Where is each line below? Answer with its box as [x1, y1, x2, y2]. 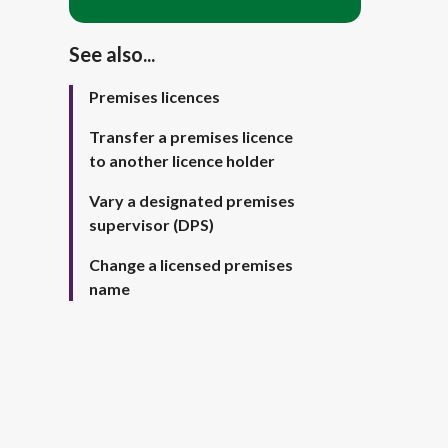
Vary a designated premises [88, 191, 295, 210]
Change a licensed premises [88, 255, 293, 274]
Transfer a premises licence [88, 127, 293, 146]
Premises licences [88, 87, 220, 106]
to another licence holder [88, 151, 275, 170]
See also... [68, 42, 155, 66]
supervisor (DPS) [88, 215, 214, 234]
